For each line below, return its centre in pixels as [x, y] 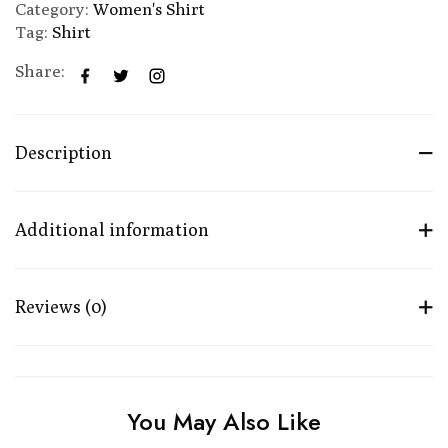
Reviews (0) [61, 306]
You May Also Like [224, 421]
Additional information [112, 229]
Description [63, 152]
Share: [40, 70]
